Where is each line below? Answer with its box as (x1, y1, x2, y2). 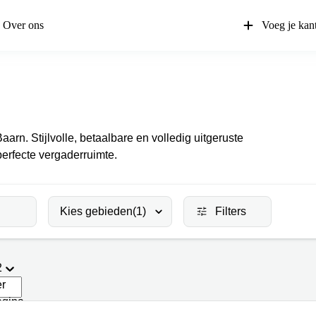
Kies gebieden (60, 205, 133, 217)
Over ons (3, 19, 44, 31)
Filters (215, 205, 246, 217)
